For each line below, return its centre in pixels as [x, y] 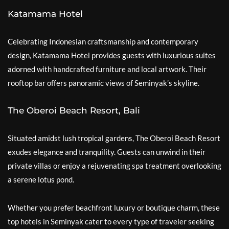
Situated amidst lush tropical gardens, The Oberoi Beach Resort [114, 138]
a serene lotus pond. [41, 179]
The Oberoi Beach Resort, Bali [74, 110]
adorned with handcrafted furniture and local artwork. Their [107, 69]
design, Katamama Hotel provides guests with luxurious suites [112, 55]
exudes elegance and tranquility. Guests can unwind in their [107, 152]
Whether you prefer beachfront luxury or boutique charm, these [114, 208]
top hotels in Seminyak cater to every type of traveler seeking [111, 221]
